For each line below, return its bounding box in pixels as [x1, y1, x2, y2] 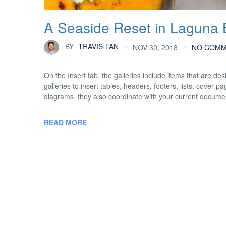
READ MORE [44, 117, 87, 127]
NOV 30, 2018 [133, 42, 178, 52]
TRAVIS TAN [76, 41, 119, 51]
